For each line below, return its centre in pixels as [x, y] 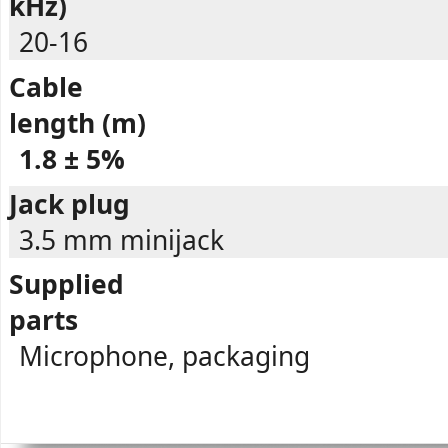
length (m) [77, 122]
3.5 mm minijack [121, 239]
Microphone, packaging [164, 356]
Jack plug [69, 203]
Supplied [66, 284]
